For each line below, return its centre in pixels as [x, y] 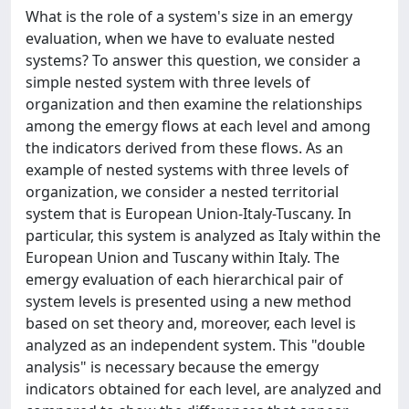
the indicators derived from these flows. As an [184, 148]
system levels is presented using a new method [189, 301]
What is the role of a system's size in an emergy [189, 16]
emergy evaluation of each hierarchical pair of [184, 279]
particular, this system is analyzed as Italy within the [203, 236]
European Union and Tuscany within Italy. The [183, 257]
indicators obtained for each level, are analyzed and [204, 389]
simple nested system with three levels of [168, 82]
